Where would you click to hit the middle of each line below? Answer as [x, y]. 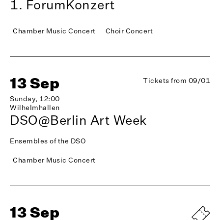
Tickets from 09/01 [177, 81]
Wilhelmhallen [35, 108]
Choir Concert [129, 31]
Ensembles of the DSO [48, 141]
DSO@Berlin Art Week [79, 120]
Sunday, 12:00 [35, 99]
